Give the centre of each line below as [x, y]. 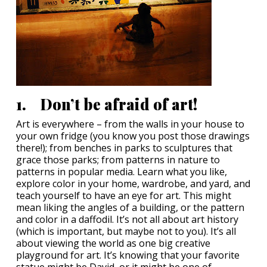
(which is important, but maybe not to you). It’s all [126, 232]
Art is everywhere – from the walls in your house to [130, 124]
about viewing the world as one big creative [113, 243]
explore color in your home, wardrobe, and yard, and [133, 184]
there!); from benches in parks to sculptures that [124, 148]
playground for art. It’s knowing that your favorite [128, 255]
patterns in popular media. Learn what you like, [122, 172]
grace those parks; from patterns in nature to [118, 160]
